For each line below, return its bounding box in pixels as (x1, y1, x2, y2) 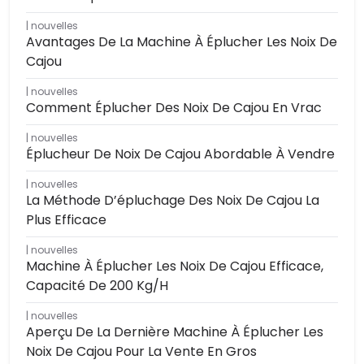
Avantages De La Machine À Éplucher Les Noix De (26, 32, 337, 52)
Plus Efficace (26, 210, 106, 230)
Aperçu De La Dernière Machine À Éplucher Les (26, 323, 323, 342)
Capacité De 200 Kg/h (26, 276, 168, 296)
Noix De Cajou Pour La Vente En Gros (26, 342, 257, 362)
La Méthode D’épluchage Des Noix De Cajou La (26, 191, 319, 210)
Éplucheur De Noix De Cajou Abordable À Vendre (26, 145, 335, 164)
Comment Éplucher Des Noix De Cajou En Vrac (26, 98, 322, 118)
